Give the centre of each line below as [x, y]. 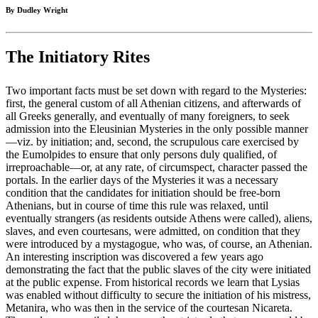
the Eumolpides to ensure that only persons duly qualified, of [141, 155]
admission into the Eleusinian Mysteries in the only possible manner [157, 129]
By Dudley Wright [37, 10]
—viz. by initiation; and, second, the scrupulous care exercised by [152, 142]
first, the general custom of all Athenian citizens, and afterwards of [153, 104]
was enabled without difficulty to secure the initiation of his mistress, [158, 295]
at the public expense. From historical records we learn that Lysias [153, 283]
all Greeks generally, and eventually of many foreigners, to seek [148, 116]
